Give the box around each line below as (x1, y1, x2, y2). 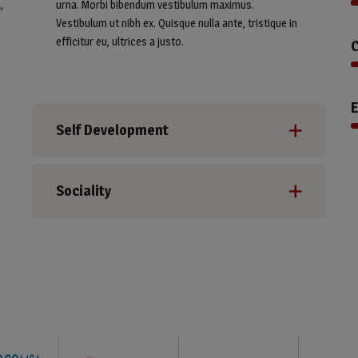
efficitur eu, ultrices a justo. (56, 34, 184, 49)
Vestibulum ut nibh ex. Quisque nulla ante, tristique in (56, 16, 297, 30)
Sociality (56, 182, 111, 200)
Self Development (56, 121, 169, 139)
